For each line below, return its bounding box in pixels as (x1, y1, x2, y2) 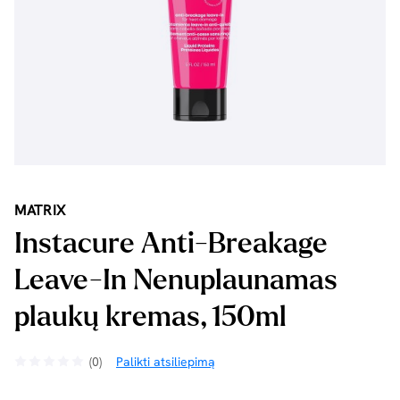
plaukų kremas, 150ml (14, 302, 287, 332)
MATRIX (14, 201, 66, 220)
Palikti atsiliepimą (116, 354, 215, 370)
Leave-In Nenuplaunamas (14, 265, 337, 296)
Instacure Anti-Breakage (14, 229, 328, 259)
